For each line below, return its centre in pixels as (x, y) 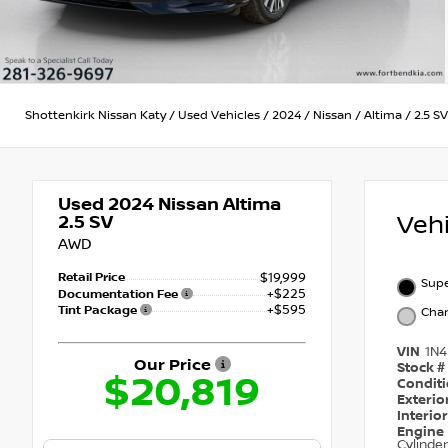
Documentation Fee (119, 295)
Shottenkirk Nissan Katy (95, 115)
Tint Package (99, 311)
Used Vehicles (219, 115)
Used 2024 (106, 205)
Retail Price (91, 278)
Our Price (174, 366)
